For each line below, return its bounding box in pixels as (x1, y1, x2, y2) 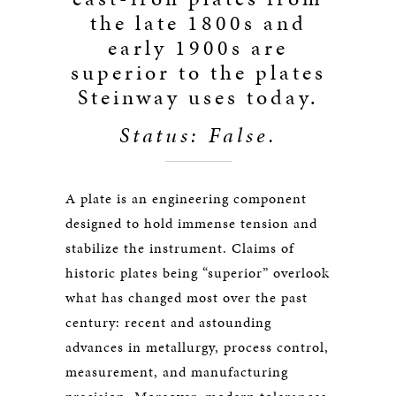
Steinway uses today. (78, 82, 318, 112)
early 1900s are (108, 33, 288, 63)
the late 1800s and (89, 8, 307, 38)
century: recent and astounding (65, 312, 271, 332)
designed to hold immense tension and (65, 213, 317, 233)
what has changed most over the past (65, 287, 308, 308)
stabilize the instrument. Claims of (65, 238, 294, 258)
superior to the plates (70, 57, 326, 88)
